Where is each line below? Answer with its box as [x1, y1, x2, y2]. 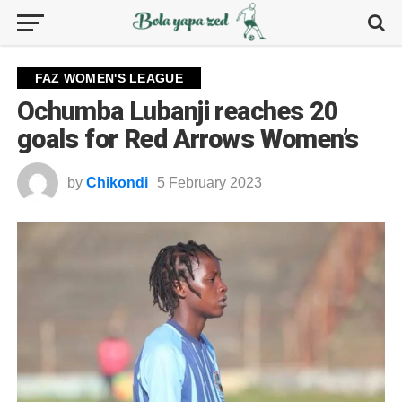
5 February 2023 [156, 175, 262, 190]
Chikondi [85, 175, 148, 190]
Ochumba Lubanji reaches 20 [16, 96, 339, 127]
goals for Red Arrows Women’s [16, 124, 359, 154]
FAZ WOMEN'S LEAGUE [34, 71, 183, 85]
